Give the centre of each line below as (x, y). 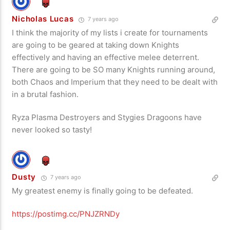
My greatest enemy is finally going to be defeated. (103, 191)
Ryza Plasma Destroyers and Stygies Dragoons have (107, 118)
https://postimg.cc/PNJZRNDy (66, 214)
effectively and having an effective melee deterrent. (106, 57)
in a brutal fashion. (45, 94)
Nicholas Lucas (43, 19)
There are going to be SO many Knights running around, (114, 70)
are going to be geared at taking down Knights (96, 45)
